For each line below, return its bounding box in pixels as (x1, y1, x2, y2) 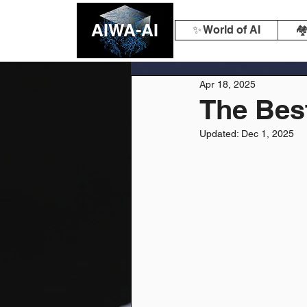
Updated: (199, 128, 241, 139)
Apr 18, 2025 (199, 78, 256, 90)
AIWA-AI (91, 20, 158, 40)
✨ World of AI (193, 23, 260, 36)
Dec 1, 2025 (241, 128, 294, 139)
